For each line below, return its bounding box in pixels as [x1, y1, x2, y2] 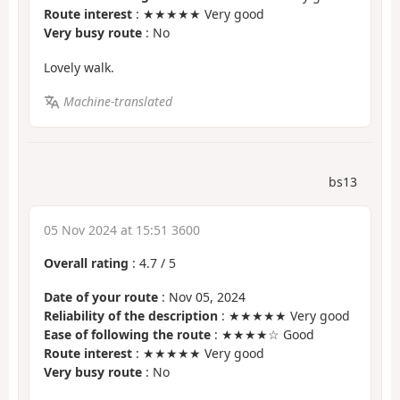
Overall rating [44, 254, 129, 271]
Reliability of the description [44, 307, 218, 325]
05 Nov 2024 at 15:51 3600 [44, 221, 200, 238]
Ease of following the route [44, 326, 211, 344]
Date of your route [44, 288, 158, 306]
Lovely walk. [44, 58, 114, 76]
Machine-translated [62, 93, 172, 111]
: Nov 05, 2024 [158, 288, 246, 306]
